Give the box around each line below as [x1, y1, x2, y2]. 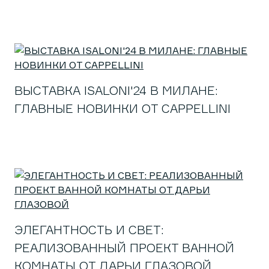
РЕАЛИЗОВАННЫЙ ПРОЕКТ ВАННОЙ [14, 240, 234, 255]
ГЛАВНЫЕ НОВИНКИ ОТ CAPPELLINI [14, 101, 231, 116]
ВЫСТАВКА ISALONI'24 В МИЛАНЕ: [14, 83, 218, 98]
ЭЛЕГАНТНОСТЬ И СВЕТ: [14, 222, 164, 237]
